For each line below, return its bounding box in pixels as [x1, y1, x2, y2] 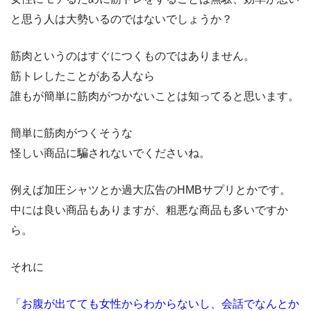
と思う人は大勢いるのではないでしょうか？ [10, 12, 233, 25]
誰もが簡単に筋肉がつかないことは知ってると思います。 [10, 90, 299, 102]
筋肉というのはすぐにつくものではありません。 [10, 49, 255, 62]
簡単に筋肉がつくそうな [10, 126, 133, 139]
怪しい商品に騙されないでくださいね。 [10, 146, 210, 159]
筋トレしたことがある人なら [10, 69, 155, 82]
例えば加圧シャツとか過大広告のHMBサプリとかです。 [10, 183, 291, 196]
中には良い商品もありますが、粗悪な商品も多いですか [10, 203, 288, 216]
